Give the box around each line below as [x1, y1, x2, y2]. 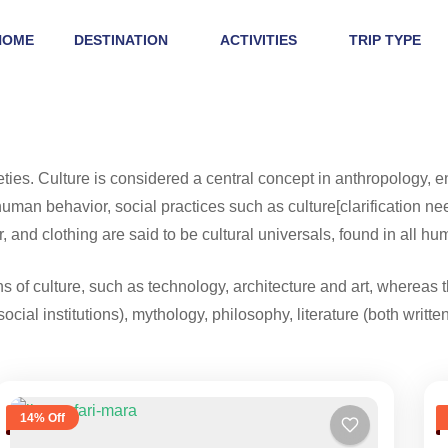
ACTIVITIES [219, 32, 297, 48]
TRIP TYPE [348, 32, 421, 48]
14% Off [19, 410, 65, 425]
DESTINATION [73, 32, 168, 48]
